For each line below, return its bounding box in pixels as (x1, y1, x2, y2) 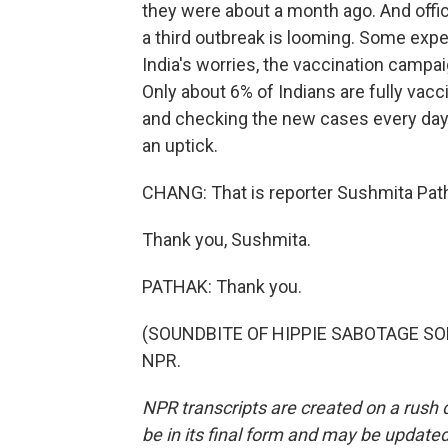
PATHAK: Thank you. (142, 276, 302, 297)
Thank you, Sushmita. (142, 229, 311, 250)
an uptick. (142, 135, 218, 156)
